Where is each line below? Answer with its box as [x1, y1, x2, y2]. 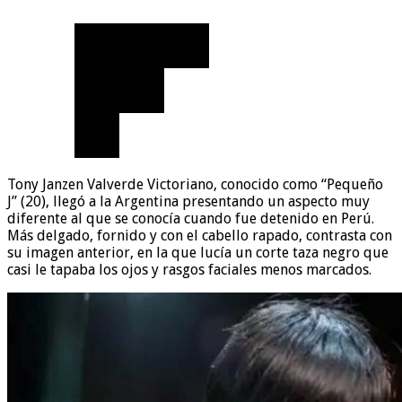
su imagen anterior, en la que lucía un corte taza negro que [7, 243, 389, 261]
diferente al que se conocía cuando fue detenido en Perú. [7, 209, 374, 227]
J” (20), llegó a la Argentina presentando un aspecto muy [7, 192, 370, 210]
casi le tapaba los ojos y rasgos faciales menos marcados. [7, 260, 371, 278]
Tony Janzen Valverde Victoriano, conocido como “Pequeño [7, 175, 383, 193]
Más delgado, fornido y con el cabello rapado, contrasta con [7, 226, 392, 244]
